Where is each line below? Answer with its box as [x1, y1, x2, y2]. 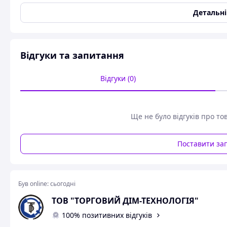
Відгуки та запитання [20, 49, 124, 61]
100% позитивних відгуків [62, 210, 152, 220]
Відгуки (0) [100, 73, 136, 83]
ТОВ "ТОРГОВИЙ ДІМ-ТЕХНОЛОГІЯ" [52, 195, 199, 207]
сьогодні [50, 179, 75, 188]
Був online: [18, 179, 49, 188]
